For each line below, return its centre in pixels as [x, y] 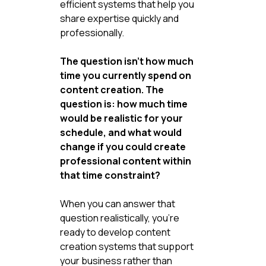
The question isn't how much [127, 61]
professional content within [126, 161]
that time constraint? [110, 175]
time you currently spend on [126, 75]
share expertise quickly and [120, 18]
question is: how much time [124, 104]
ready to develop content [116, 232]
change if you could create [123, 146]
